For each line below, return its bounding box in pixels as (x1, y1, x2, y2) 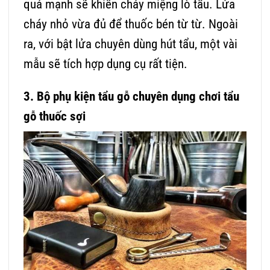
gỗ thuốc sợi (24, 109, 86, 124)
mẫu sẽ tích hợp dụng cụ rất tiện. (24, 57, 187, 72)
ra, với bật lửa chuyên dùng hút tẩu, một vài (24, 37, 237, 52)
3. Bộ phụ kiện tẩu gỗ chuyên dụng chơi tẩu (24, 89, 239, 104)
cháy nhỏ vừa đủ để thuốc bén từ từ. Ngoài (24, 17, 238, 32)
